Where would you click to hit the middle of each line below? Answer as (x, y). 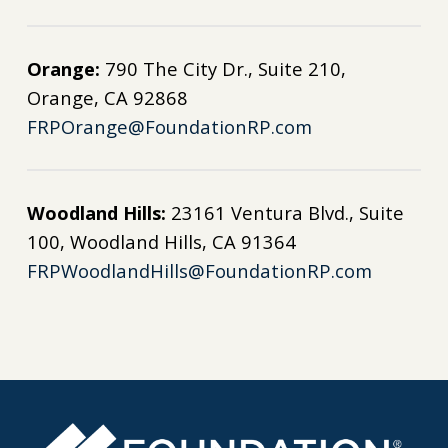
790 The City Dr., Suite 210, (222, 69)
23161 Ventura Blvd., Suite (284, 213)
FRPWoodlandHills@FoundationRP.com (199, 271)
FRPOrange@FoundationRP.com (169, 127)
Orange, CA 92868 (107, 98)
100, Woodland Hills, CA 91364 (161, 242)
